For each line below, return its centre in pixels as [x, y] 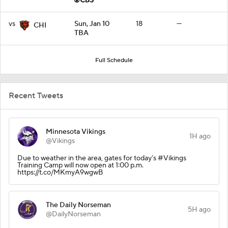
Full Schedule [114, 60]
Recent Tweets [36, 95]
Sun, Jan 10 [92, 24]
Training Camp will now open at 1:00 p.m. [80, 165]
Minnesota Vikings [76, 132]
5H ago [199, 209]
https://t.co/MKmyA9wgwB [60, 172]
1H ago [200, 136]
